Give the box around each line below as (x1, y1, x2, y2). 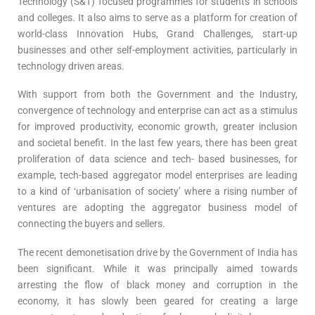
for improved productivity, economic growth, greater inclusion (18, 121, 297, 133)
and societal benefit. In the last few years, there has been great (18, 137, 297, 149)
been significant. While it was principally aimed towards (18, 262, 297, 274)
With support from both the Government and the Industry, (18, 89, 297, 101)
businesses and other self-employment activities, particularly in (18, 44, 297, 56)
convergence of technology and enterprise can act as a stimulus (18, 105, 297, 117)
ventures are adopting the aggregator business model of (18, 202, 297, 214)
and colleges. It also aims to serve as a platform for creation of (18, 11, 297, 23)
